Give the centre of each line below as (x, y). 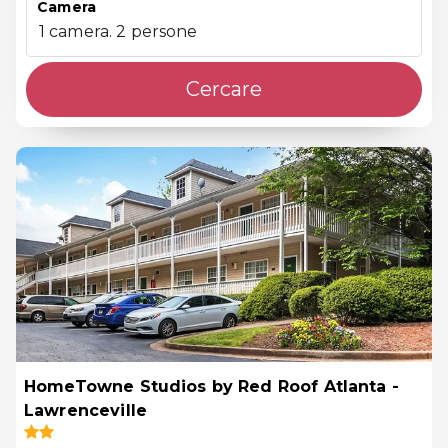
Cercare (224, 88)
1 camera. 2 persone (118, 31)
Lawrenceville (85, 410)
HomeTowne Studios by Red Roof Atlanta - (211, 386)
